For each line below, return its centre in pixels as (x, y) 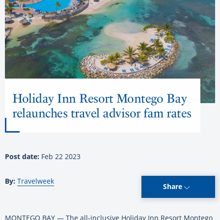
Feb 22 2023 (61, 156)
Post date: (23, 156)
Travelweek (36, 181)
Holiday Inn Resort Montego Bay (99, 98)
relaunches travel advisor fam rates (102, 113)
